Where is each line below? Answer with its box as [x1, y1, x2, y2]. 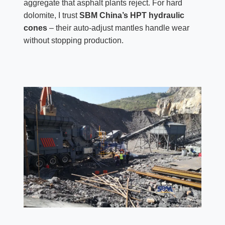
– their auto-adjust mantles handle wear [47, 24, 189, 33]
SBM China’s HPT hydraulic [79, 11, 184, 20]
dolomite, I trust [23, 11, 79, 20]
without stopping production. [23, 36, 124, 45]
